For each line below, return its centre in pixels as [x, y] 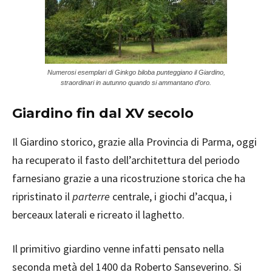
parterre [91, 197]
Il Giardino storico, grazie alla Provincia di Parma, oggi [134, 142]
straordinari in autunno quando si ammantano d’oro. [136, 83]
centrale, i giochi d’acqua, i [171, 197]
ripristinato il [42, 197]
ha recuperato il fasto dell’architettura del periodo [126, 160]
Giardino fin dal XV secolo [103, 114]
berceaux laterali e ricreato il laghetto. [98, 215]
